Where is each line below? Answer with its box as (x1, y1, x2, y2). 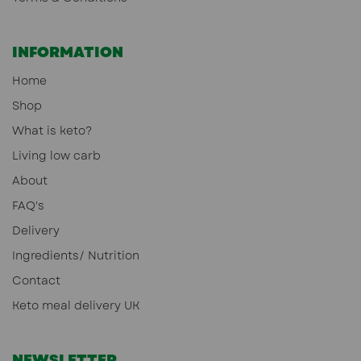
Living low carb (12, 147, 101, 164)
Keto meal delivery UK (12, 297, 140, 313)
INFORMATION (12, 41, 123, 63)
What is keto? (12, 122, 92, 139)
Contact (12, 272, 60, 288)
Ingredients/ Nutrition (12, 247, 139, 263)
